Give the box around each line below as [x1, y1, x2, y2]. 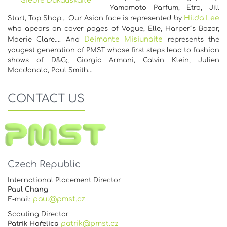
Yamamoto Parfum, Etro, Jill [110, 4, 219, 11]
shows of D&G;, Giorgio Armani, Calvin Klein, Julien [8, 56, 219, 64]
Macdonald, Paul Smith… [8, 66, 93, 74]
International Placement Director [8, 176, 121, 184]
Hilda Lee [183, 14, 220, 22]
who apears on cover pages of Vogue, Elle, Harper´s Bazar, [8, 25, 219, 32]
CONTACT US [8, 92, 85, 105]
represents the [163, 35, 220, 43]
